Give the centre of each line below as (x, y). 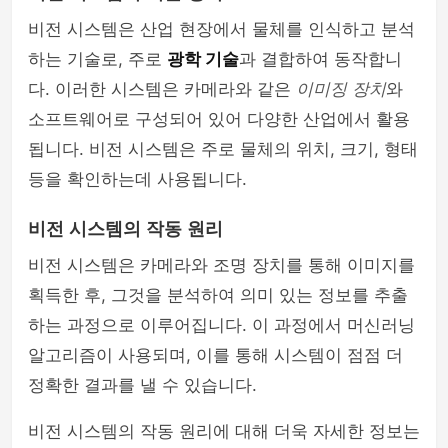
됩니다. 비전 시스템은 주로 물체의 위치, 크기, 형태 (223, 149)
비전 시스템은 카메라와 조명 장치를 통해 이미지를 (221, 265)
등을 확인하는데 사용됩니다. (137, 179)
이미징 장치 (341, 89)
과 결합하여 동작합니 (320, 59)
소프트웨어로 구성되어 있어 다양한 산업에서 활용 (219, 119)
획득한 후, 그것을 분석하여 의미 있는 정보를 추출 (218, 295)
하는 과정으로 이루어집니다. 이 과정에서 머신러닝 (221, 325)
